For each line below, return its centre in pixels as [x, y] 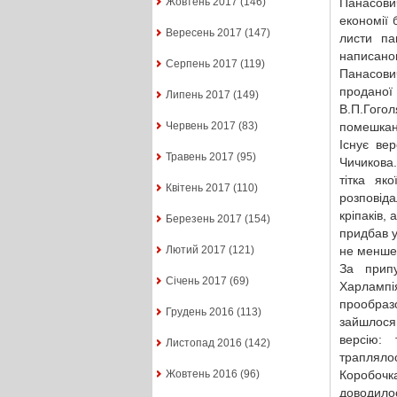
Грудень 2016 [199, 312]
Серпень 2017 [201, 64]
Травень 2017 [199, 157]
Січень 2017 [196, 281]
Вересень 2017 [203, 33]
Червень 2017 [200, 126]
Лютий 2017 [195, 250]
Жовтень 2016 [201, 374]
